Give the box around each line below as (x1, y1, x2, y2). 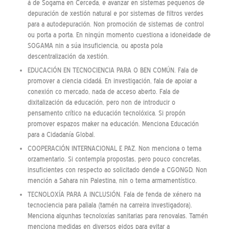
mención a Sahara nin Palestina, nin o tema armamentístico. (27, 177, 197, 185)
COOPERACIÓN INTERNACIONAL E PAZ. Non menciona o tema (27, 145, 201, 153)
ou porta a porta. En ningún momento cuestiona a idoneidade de (27, 31, 211, 39)
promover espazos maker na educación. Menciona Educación (27, 120, 199, 128)
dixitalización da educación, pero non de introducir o (27, 99, 175, 107)
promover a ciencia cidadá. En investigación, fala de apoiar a (27, 77, 197, 85)
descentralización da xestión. (27, 53, 109, 61)
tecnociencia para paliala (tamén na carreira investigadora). (27, 201, 192, 210)
